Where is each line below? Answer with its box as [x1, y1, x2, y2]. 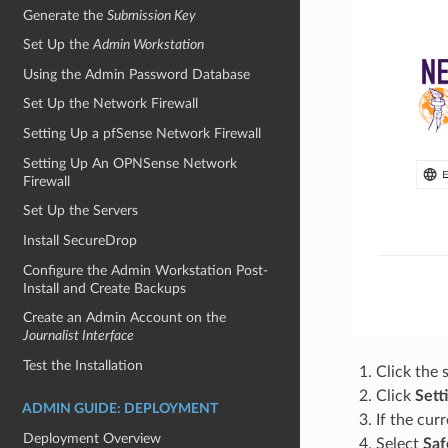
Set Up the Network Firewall [23, 96, 199, 112]
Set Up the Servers [23, 203, 139, 219]
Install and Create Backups [23, 280, 187, 296]
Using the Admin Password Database [23, 66, 251, 82]
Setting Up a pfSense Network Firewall [23, 126, 262, 142]
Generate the [23, 7, 108, 23]
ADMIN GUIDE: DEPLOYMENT [22, 401, 218, 416]
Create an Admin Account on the [23, 310, 227, 326]
